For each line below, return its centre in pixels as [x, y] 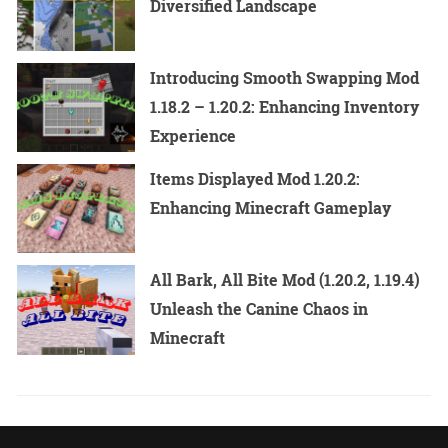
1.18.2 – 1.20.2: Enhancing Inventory [285, 107]
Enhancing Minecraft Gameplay [271, 208]
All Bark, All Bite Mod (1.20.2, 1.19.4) [285, 280]
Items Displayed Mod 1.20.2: [255, 179]
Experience [193, 136]
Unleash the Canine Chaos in [259, 309]
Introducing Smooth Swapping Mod [285, 78]
